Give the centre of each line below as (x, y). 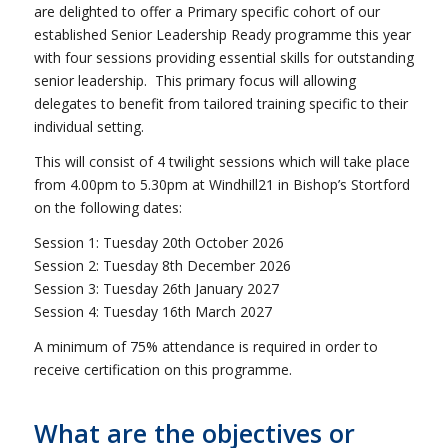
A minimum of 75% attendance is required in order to (205, 346)
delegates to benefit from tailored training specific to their (220, 103)
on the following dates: (107, 207)
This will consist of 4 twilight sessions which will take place (221, 161)
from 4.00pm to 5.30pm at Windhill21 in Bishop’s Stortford (221, 184)
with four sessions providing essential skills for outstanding (223, 57)
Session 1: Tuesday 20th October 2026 (158, 242)
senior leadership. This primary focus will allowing (194, 80)
